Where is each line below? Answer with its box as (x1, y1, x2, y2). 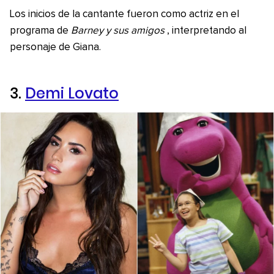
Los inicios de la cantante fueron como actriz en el (10, 9, 239, 20)
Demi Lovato (25, 83, 119, 104)
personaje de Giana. (10, 42, 101, 53)
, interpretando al (166, 26, 246, 37)
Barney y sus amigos (71, 26, 165, 37)
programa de (10, 26, 71, 37)
